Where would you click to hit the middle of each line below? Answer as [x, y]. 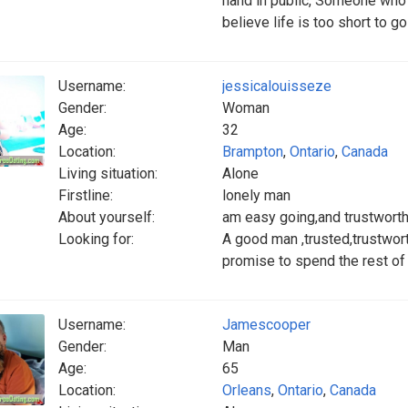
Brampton [253, 152]
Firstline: [86, 195]
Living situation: [108, 173]
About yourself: [107, 217]
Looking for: [96, 239]
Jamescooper [266, 325]
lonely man [256, 195]
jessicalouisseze [277, 86]
